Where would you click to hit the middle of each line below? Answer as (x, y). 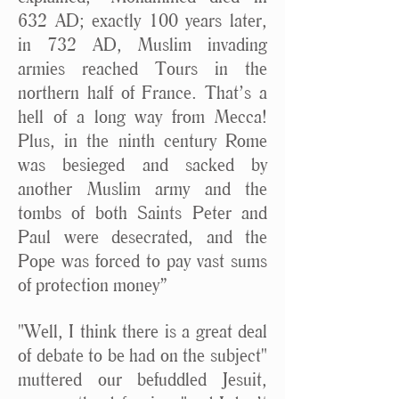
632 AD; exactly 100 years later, (142, 20)
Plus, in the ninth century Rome (142, 140)
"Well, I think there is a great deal (142, 331)
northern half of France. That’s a (142, 92)
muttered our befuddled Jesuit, (142, 379)
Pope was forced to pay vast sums (142, 261)
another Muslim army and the (142, 188)
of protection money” (93, 285)
